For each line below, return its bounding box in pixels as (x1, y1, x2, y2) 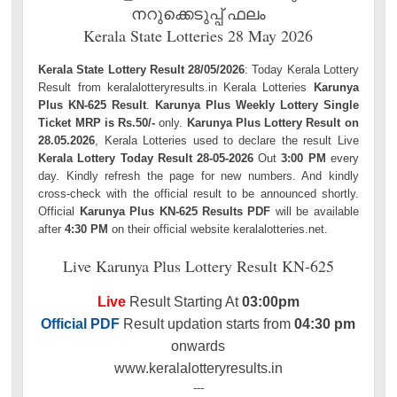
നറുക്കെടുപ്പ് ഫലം (130, 3, 266, 25)
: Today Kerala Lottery (245, 62, 359, 76)
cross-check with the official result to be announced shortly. (38, 186, 359, 200)
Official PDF (41, 316, 121, 332)
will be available (270, 204, 359, 218)
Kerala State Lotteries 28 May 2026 (83, 25, 314, 47)
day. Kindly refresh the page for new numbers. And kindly (38, 168, 359, 183)
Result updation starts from (120, 316, 295, 332)
